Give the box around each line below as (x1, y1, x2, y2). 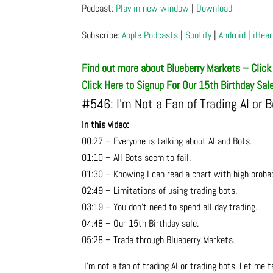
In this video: (82, 118, 129, 132)
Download (196, 2, 233, 15)
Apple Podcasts (122, 29, 179, 42)
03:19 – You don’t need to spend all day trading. (82, 200, 258, 214)
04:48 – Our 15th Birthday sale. (82, 217, 199, 230)
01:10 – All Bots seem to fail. (82, 151, 191, 165)
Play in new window (116, 2, 190, 15)
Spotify (185, 29, 212, 42)
